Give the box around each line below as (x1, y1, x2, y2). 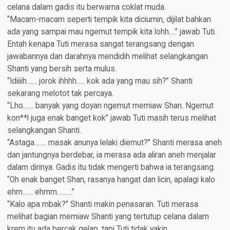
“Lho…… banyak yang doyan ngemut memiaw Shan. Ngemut (7, 101, 214, 111)
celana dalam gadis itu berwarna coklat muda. (7, 3, 166, 12)
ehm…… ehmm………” (7, 187, 74, 197)
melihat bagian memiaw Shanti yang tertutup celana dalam (7, 212, 209, 222)
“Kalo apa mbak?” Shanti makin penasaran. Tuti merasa (7, 200, 198, 209)
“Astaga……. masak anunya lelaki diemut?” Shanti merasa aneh (7, 138, 222, 148)
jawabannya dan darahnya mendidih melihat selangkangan (7, 52, 208, 62)
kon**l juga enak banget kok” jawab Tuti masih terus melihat (7, 113, 216, 123)
